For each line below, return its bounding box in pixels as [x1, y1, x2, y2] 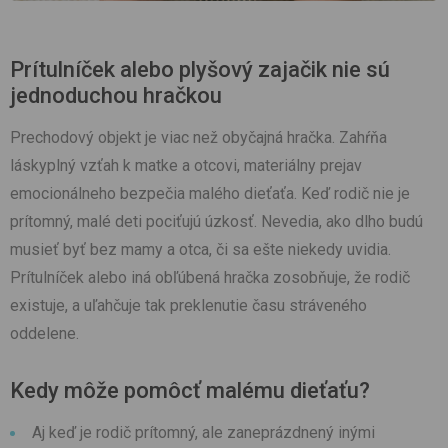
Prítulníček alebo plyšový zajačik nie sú [10, 57, 390, 83]
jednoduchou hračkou [10, 83, 222, 109]
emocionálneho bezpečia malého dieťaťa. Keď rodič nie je [10, 184, 410, 204]
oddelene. [10, 324, 79, 344]
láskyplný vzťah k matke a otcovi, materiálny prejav [10, 156, 362, 176]
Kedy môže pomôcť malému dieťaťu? [10, 378, 370, 404]
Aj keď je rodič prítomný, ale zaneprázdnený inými [32, 423, 375, 443]
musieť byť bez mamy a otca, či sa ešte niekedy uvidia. [10, 240, 391, 260]
